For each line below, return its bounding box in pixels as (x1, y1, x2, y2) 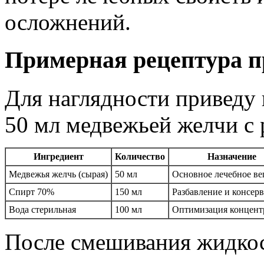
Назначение (207, 151, 256, 162)
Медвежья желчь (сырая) (9, 169, 108, 180)
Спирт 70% (9, 187, 54, 197)
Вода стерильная (9, 204, 76, 215)
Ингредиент (33, 151, 84, 162)
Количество (115, 151, 165, 162)
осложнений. (5, 9, 131, 35)
